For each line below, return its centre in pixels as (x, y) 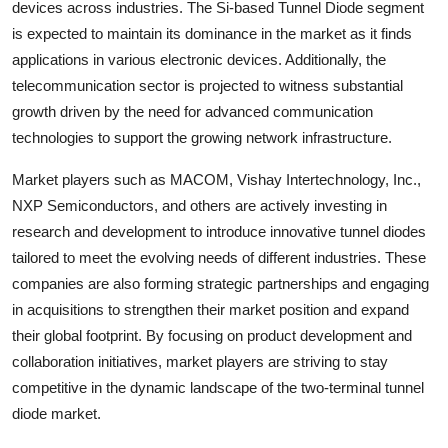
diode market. (56, 413)
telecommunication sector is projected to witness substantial (207, 85)
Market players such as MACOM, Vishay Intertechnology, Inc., (216, 179)
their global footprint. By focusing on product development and (212, 335)
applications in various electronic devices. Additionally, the (199, 59)
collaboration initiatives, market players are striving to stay (200, 361)
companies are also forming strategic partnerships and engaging (220, 283)
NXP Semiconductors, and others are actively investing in (199, 205)
